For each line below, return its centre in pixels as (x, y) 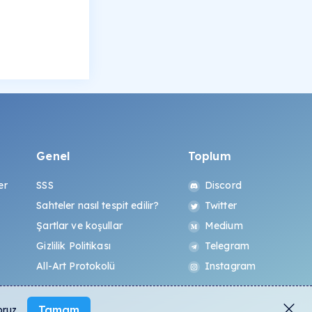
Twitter (220, 206)
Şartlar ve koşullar (79, 226)
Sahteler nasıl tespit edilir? (98, 206)
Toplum (209, 156)
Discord (223, 186)
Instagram (230, 266)
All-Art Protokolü (76, 266)
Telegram (227, 246)
